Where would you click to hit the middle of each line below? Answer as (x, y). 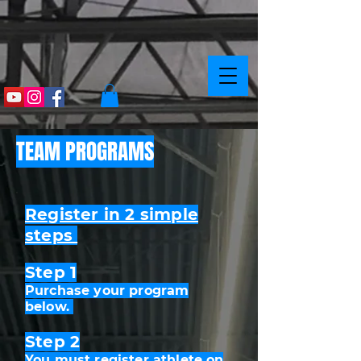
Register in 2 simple (112, 214)
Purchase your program (107, 290)
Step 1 (51, 272)
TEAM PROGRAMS (85, 151)
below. (50, 306)
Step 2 (53, 341)
